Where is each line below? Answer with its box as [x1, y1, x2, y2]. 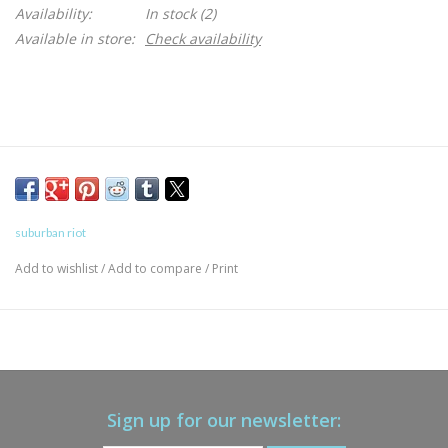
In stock [145, 4, 196, 24]
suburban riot [15, 225, 86, 241]
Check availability [145, 29, 261, 49]
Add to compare [108, 260, 205, 278]
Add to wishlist [15, 260, 101, 278]
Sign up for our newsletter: [107, 408, 341, 433]
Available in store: [15, 29, 135, 49]
